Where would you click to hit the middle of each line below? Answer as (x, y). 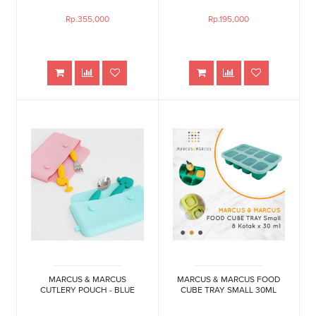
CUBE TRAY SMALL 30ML (229, 290)
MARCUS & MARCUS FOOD (229, 280)
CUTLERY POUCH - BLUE (87, 290)
